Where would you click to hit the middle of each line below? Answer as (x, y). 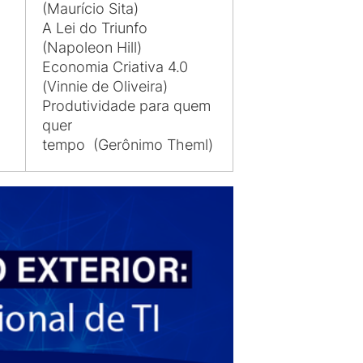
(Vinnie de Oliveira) (105, 87)
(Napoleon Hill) (92, 48)
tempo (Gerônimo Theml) (128, 145)
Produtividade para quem (126, 106)
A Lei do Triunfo (95, 28)
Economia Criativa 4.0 (115, 67)
